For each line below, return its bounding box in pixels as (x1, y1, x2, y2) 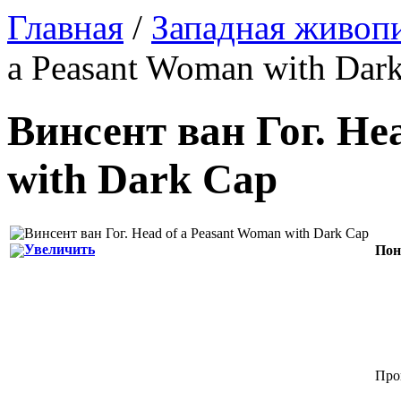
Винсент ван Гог (7, 107, 315, 155)
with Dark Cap (7, 156, 277, 203)
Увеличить (24, 241, 95, 257)
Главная (7, 8, 124, 47)
